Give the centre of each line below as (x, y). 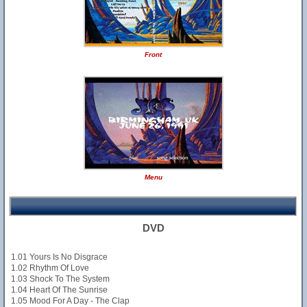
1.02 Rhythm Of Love (50, 268)
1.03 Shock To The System (60, 279)
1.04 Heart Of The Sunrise (59, 290)
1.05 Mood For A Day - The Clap (70, 301)
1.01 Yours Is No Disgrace (59, 257)
